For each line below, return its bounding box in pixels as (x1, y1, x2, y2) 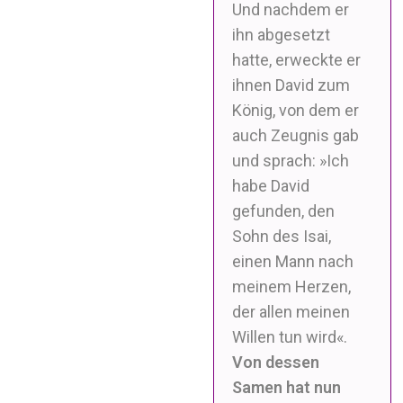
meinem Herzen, (232, 276, 352, 296)
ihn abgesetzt (232, 24, 331, 44)
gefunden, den (232, 201, 336, 220)
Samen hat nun (232, 377, 342, 397)
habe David (232, 175, 310, 195)
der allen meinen (232, 301, 351, 321)
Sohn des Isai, (232, 226, 332, 246)
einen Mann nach (232, 251, 354, 271)
